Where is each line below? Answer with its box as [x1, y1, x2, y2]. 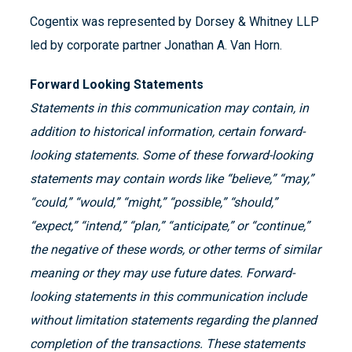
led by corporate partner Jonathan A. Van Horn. [30, 38, 282, 53]
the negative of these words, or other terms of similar [30, 242, 321, 258]
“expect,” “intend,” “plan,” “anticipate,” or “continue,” [30, 218, 310, 234]
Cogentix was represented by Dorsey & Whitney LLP [30, 14, 319, 30]
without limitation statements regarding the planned [30, 313, 317, 328]
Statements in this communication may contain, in [30, 101, 309, 116]
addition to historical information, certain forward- [30, 124, 305, 140]
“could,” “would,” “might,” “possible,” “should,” [30, 195, 277, 211]
